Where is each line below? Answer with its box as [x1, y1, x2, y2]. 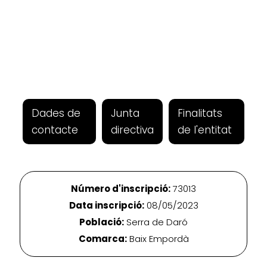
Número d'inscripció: [71, 182, 170, 195]
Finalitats [178, 106, 223, 121]
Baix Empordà [126, 232, 189, 246]
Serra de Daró [124, 216, 188, 229]
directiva [111, 123, 154, 138]
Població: [79, 216, 124, 229]
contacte [32, 123, 78, 138]
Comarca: [78, 232, 127, 246]
